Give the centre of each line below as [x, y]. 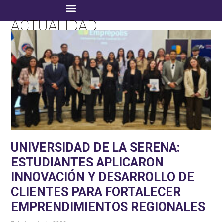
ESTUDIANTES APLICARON [87, 162]
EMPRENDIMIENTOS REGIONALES [108, 207]
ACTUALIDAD [54, 26]
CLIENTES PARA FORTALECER [96, 192]
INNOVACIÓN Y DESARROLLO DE [103, 177]
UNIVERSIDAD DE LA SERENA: [96, 147]
